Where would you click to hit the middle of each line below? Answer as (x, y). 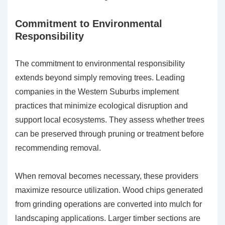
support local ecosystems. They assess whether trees (110, 120)
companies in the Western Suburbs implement (97, 92)
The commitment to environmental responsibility (100, 64)
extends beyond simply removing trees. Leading (100, 78)
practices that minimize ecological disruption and (101, 106)
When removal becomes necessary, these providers (107, 176)
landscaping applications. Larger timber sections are (108, 218)
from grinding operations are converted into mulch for (108, 204)
